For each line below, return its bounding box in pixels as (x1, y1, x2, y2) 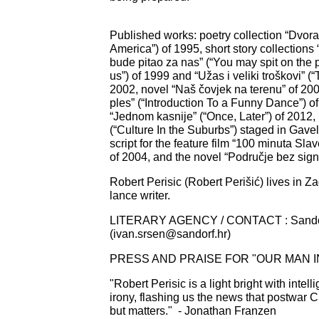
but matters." (110, 304, 175, 317)
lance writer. (110, 189, 173, 202)
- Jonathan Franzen (178, 304, 276, 317)
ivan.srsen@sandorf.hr (113, 227, 227, 240)
